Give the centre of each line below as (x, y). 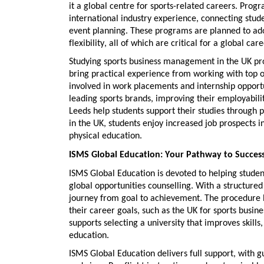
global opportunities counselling (130, 186)
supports (85, 223)
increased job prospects (211, 124)
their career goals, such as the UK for (141, 211)
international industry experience (133, 19)
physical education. (105, 136)
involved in (91, 87)
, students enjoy (135, 124)
